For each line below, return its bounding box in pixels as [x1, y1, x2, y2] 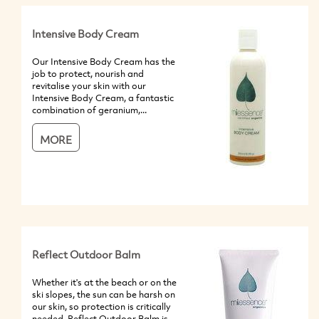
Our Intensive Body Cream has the [32, 54, 175, 68]
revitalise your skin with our [32, 78, 146, 92]
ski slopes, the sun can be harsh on [32, 287, 175, 300]
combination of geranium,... [32, 103, 147, 116]
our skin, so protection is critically [32, 299, 171, 313]
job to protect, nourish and [32, 66, 144, 80]
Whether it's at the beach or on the [32, 275, 177, 288]
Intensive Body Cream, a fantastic [32, 90, 174, 104]
